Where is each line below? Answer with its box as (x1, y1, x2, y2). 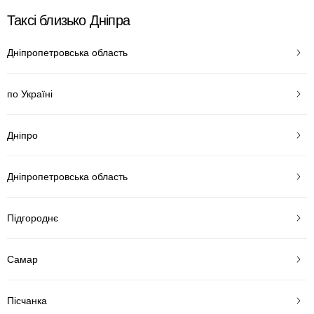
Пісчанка (7, 294, 47, 306)
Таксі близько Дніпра (7, 13, 130, 28)
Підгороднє (7, 212, 58, 224)
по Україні (7, 88, 53, 100)
